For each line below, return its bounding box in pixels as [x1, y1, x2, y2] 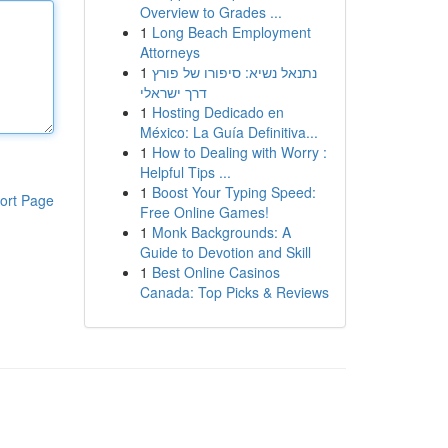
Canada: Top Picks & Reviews [139, 282, 329, 302]
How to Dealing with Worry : [151, 142, 327, 162]
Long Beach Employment [151, 22, 311, 42]
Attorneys [139, 42, 200, 62]
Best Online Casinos [151, 262, 280, 282]
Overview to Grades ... [139, 2, 282, 22]
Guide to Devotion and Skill [139, 242, 311, 262]
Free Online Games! [139, 202, 269, 222]
